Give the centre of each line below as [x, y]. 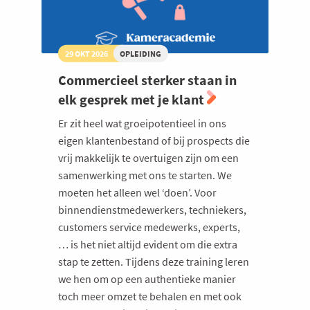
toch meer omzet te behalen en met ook [150, 296]
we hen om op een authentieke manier [147, 279]
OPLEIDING [141, 53]
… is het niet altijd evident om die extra [148, 244]
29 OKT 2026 [86, 53]
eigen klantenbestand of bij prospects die [154, 140]
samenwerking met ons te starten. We [145, 175]
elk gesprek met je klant [133, 99]
